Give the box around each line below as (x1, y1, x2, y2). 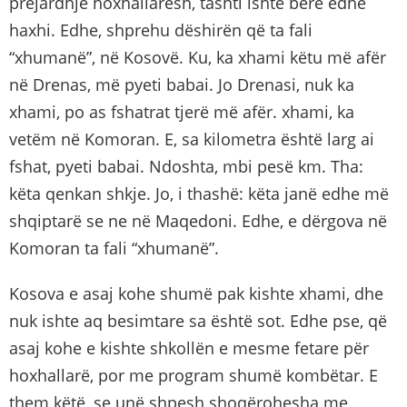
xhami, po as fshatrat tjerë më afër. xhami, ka (9, 100, 354, 123)
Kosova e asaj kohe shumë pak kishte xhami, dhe (9, 282, 383, 304)
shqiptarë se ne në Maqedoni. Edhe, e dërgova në (9, 209, 387, 232)
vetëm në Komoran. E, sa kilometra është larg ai (9, 127, 374, 150)
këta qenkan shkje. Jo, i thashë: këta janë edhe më (9, 182, 389, 204)
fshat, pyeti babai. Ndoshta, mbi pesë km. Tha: (9, 154, 363, 177)
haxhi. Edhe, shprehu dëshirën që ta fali (9, 18, 313, 41)
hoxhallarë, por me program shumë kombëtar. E (9, 363, 378, 386)
